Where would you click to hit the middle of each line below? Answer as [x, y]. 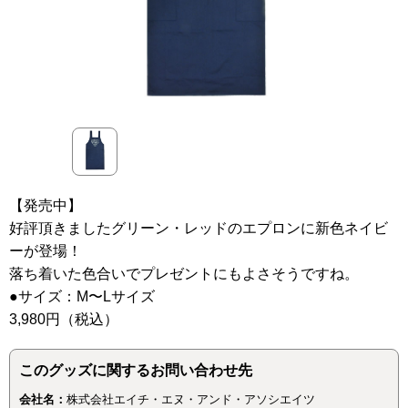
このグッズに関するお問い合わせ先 [136, 370]
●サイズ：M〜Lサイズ [82, 296]
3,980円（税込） [64, 319]
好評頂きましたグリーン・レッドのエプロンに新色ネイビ [199, 228]
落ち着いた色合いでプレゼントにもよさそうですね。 [184, 274]
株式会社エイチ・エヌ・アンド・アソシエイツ [191, 399]
